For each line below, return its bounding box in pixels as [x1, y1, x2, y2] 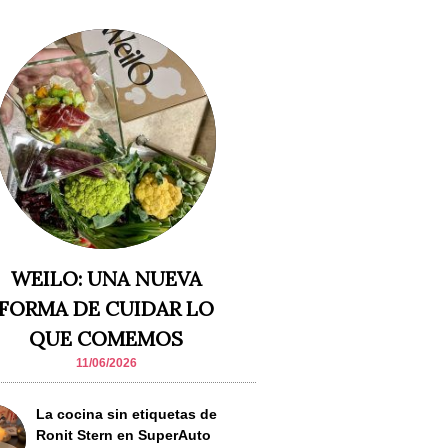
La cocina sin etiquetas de [36, 405, 217, 422]
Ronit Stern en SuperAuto [36, 426, 211, 443]
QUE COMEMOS [29, 325, 183, 351]
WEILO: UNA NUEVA [10, 265, 202, 291]
